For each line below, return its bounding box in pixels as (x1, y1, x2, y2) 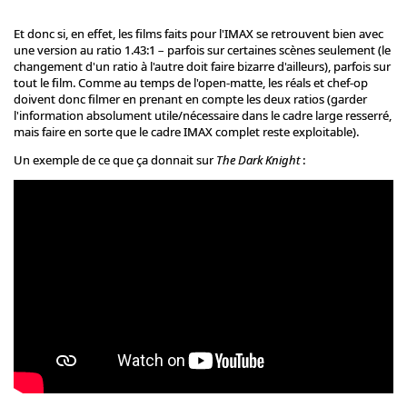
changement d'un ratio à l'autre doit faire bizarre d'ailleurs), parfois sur (14, 58, 391, 75)
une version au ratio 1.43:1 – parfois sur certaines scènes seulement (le (14, 42, 391, 59)
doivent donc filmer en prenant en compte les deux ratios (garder (14, 91, 367, 108)
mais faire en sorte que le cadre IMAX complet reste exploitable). (14, 124, 359, 141)
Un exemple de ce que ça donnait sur (14, 152, 216, 169)
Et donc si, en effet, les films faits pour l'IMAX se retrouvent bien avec (14, 25, 383, 43)
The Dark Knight (216, 152, 300, 169)
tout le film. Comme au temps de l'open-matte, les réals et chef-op (14, 74, 368, 92)
